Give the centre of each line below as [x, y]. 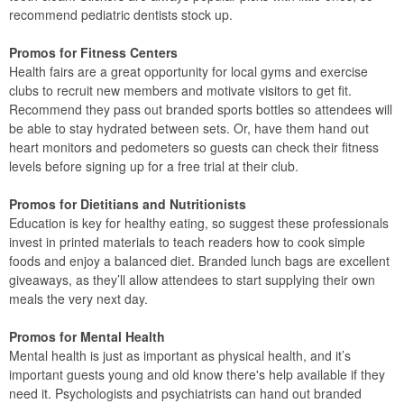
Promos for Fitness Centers [93, 52]
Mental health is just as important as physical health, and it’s [180, 355]
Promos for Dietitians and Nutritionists [128, 203]
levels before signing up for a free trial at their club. [154, 165]
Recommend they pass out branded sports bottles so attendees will [201, 109]
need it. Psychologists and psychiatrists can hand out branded [185, 393]
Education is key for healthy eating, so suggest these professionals [199, 222]
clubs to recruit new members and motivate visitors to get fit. [180, 90]
